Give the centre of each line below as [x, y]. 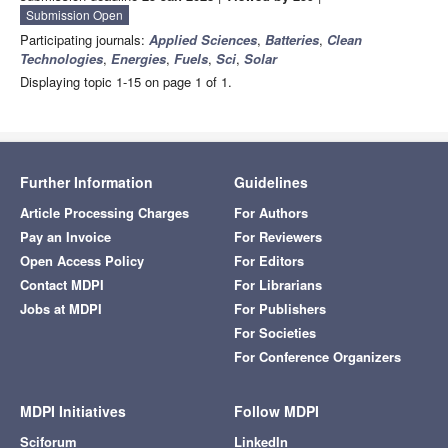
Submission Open [74, 15]
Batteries [292, 40]
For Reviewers [278, 237]
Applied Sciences [203, 40]
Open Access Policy [82, 261]
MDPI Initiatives [73, 411]
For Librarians [278, 285]
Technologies [61, 59]
